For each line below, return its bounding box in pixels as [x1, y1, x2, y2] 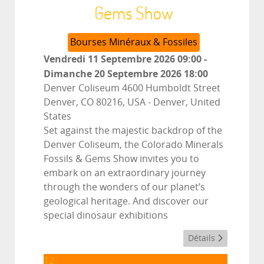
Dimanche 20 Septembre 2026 [44, 67, 181, 80]
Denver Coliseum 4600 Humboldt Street [44, 82, 220, 94]
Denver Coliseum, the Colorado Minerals [44, 138, 223, 150]
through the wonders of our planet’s [44, 181, 205, 193]
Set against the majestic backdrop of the [44, 124, 222, 136]
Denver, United [153, 96, 220, 108]
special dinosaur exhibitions [44, 209, 168, 221]
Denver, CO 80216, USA [44, 96, 148, 108]
